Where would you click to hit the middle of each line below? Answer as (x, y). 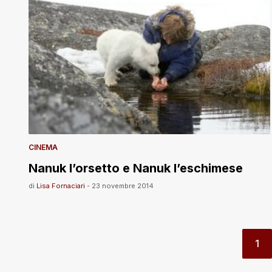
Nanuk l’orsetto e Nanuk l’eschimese (136, 168)
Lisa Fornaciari (61, 185)
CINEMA (43, 147)
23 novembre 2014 (123, 185)
